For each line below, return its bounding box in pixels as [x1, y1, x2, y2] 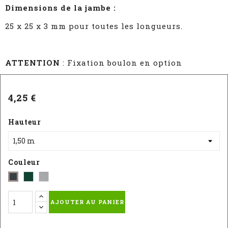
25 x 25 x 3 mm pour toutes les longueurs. [5, 21, 183, 31]
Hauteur [8, 117, 41, 127]
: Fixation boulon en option [60, 58, 182, 68]
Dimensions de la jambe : [5, 3, 116, 13]
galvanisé [39, 173, 78, 183]
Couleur [8, 157, 40, 167]
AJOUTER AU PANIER [50, 198, 124, 206]
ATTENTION [5, 58, 60, 68]
